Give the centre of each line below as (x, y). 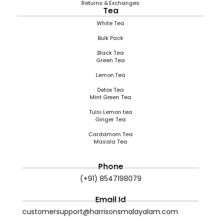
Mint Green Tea (110, 97)
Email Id (110, 200)
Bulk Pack (110, 38)
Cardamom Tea (110, 134)
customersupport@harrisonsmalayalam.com (100, 212)
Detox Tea (110, 90)
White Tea (110, 23)
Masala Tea (110, 142)
